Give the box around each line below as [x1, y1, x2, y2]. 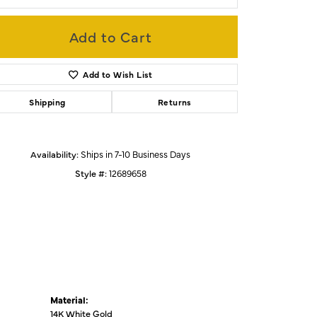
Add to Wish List [83, 68, 153, 80]
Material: [50, 293, 88, 306]
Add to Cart [69, 26, 152, 46]
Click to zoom [163, 52, 214, 64]
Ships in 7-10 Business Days [81, 147, 190, 160]
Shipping [29, 96, 66, 108]
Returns [157, 96, 192, 108]
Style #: [74, 166, 107, 179]
